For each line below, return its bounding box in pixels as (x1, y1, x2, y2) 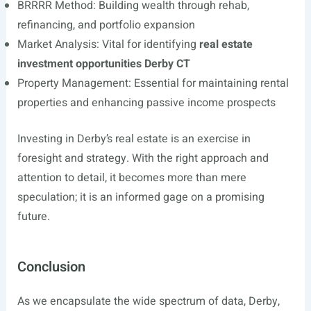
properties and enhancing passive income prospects (17, 94, 276, 112)
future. (17, 208, 50, 226)
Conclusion (17, 257, 85, 278)
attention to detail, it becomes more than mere (17, 169, 246, 187)
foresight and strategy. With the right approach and (17, 150, 269, 167)
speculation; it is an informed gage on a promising (17, 189, 264, 206)
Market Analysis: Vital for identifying (17, 36, 199, 53)
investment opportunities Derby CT (17, 56, 190, 73)
